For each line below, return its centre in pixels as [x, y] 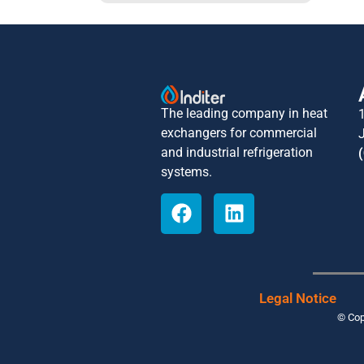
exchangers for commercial [239, 132]
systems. [186, 171]
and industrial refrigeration [237, 152]
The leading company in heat [244, 113]
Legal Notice [298, 298]
